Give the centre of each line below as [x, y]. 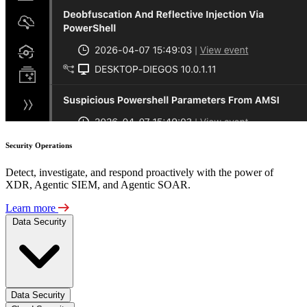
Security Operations [39, 146]
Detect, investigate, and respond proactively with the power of [139, 173]
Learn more [32, 208]
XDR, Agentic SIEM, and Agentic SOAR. [98, 185]
